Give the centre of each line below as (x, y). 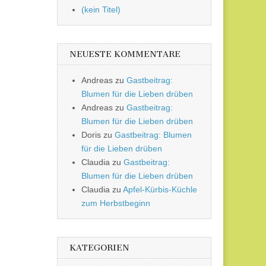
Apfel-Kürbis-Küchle (160, 190)
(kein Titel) (101, 10)
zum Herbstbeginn (116, 203)
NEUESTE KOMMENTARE (125, 55)
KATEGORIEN (99, 248)
